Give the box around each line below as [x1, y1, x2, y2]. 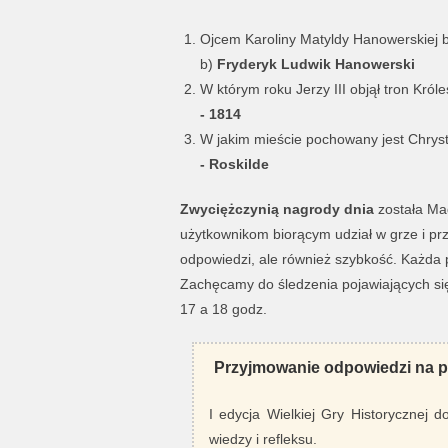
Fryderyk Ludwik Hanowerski [216, 56, 415, 72]
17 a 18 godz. [179, 301, 267, 317]
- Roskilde [199, 156, 269, 172]
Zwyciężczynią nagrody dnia [179, 201, 374, 217]
